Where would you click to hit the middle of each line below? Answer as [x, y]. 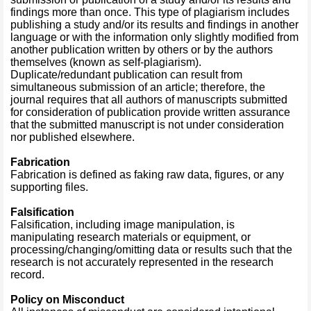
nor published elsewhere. [73, 137]
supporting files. [49, 187]
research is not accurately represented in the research [142, 262]
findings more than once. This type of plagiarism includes [150, 12]
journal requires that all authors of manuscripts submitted [149, 100]
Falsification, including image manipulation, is [123, 225]
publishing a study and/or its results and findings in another [154, 25]
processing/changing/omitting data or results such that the [151, 250]
